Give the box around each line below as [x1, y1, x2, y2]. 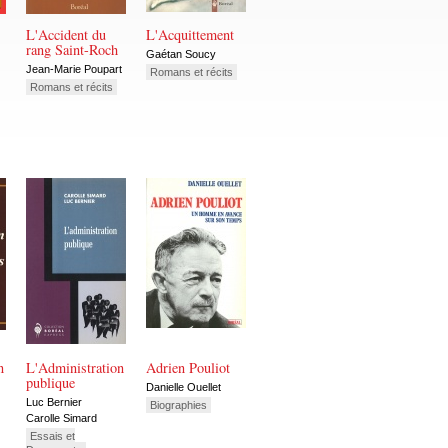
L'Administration [26, 358, 124, 378]
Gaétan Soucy [146, 47, 216, 60]
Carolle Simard [26, 412, 97, 425]
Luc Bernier [26, 395, 82, 408]
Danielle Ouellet [146, 380, 221, 393]
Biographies [150, 399, 207, 412]
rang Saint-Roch [26, 40, 118, 60]
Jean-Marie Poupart [26, 62, 122, 75]
